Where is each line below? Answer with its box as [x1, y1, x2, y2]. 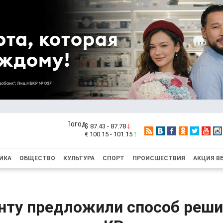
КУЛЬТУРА [63, 155, 95, 162]
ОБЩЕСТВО [19, 155, 55, 162]
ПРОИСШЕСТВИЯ [132, 155, 185, 162]
